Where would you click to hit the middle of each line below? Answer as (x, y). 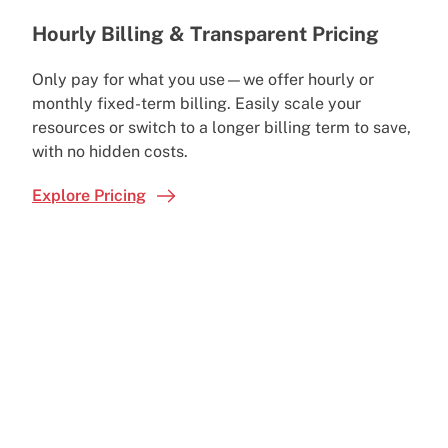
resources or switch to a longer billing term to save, (221, 127)
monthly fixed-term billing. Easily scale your (196, 103)
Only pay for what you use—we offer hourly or (203, 79)
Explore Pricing (89, 195)
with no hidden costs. (112, 151)
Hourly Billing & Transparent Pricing (205, 33)
